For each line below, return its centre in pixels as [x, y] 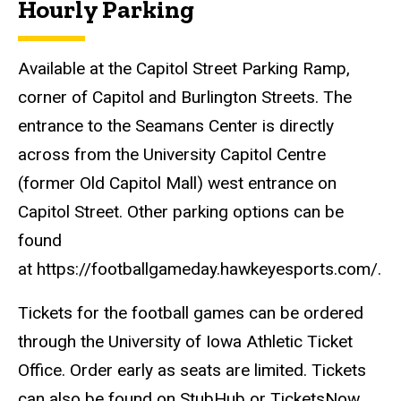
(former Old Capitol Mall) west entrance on [177, 183]
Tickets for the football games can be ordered [191, 312]
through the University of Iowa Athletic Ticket [185, 341]
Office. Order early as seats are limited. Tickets [192, 370]
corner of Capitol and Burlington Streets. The [185, 98]
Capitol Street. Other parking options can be [181, 212]
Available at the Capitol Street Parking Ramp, [184, 69]
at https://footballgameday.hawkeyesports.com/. [200, 269]
